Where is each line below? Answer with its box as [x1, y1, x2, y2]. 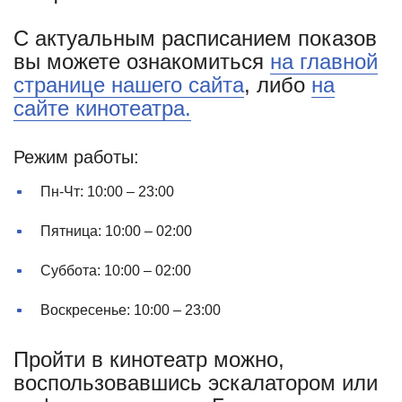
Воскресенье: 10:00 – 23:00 [40, 302, 221, 318]
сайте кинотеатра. [13, 96, 191, 120]
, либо [244, 73, 311, 97]
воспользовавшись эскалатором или [13, 371, 378, 395]
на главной [270, 49, 378, 74]
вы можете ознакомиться [13, 49, 270, 74]
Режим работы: [13, 147, 139, 167]
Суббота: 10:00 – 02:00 [40, 263, 191, 278]
